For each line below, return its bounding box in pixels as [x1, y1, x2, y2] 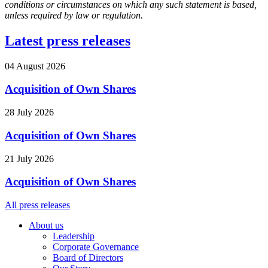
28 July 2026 [5, 107, 54, 118]
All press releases [5, 199, 70, 210]
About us [29, 220, 63, 230]
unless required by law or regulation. [5, 10, 143, 20]
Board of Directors [53, 252, 123, 263]
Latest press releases [5, 32, 130, 48]
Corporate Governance [53, 241, 139, 252]
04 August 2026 [5, 60, 65, 71]
